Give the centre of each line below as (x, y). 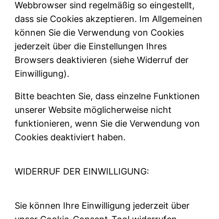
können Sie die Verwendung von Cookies (99, 33)
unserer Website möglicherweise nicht (93, 110)
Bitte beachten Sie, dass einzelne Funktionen (108, 96)
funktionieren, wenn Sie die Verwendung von (108, 124)
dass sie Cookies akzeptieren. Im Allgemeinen (109, 19)
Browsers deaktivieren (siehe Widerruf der (102, 60)
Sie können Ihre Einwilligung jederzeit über (102, 206)
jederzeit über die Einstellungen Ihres (91, 46)
